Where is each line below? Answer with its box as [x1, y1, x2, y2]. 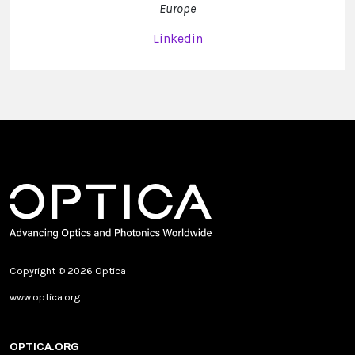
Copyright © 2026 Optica [10, 264, 126, 277]
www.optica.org [10, 290, 80, 303]
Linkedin [152, 31, 203, 47]
